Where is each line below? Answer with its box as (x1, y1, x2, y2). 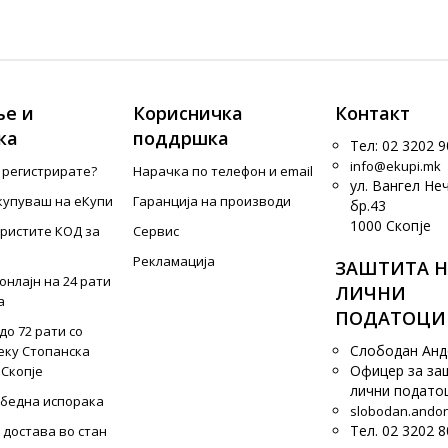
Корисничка (133, 101, 244, 125)
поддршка (133, 126, 230, 150)
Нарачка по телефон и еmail (133, 162, 314, 180)
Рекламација (133, 252, 216, 270)
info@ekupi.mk (349, 157, 441, 175)
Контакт (334, 101, 410, 125)
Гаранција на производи (133, 192, 292, 210)
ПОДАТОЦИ (334, 306, 446, 330)
